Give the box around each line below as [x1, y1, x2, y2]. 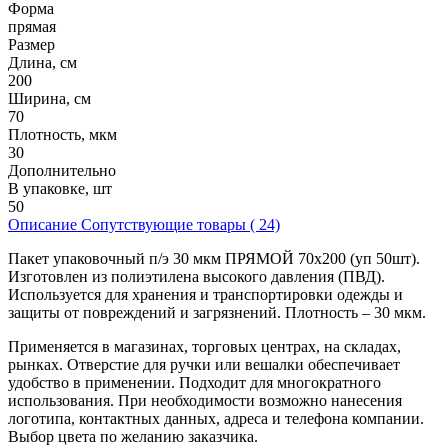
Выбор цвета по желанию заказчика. [8, 428, 258, 446]
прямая [8, 18, 56, 36]
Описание [8, 216, 81, 234]
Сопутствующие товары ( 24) [81, 216, 280, 234]
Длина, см [8, 54, 77, 72]
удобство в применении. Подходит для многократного [8, 374, 381, 392]
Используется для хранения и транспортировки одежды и [8, 286, 403, 304]
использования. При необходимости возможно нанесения [8, 392, 402, 410]
